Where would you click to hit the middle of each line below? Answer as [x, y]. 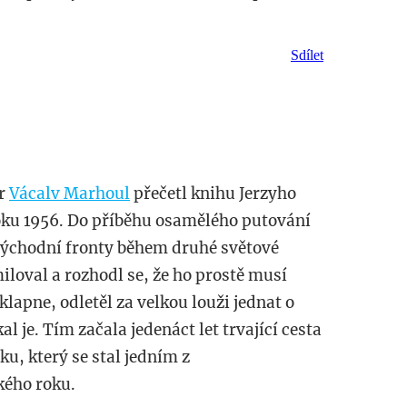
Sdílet [307, 55]
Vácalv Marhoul [69, 193]
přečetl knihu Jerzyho [213, 193]
